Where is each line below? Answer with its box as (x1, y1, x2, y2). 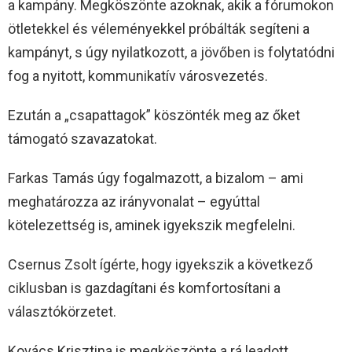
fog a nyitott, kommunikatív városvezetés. (8, 68, 268, 85)
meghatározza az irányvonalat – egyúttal (8, 193, 260, 211)
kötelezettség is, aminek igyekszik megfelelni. (8, 217, 295, 234)
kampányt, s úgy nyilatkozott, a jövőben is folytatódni (8, 44, 335, 61)
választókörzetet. (8, 303, 116, 321)
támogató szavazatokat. (8, 130, 157, 148)
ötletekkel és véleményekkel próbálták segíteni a (8, 20, 310, 38)
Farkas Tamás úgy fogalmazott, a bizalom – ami (8, 170, 303, 187)
